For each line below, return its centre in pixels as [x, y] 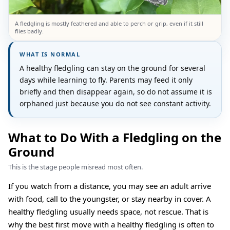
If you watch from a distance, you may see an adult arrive [110, 186]
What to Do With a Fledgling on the [115, 138]
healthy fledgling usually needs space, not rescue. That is [108, 212]
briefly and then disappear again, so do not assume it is [116, 92]
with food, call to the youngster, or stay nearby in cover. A [110, 199]
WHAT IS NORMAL [50, 54]
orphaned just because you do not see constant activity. [115, 104]
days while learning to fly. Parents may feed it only [106, 80]
